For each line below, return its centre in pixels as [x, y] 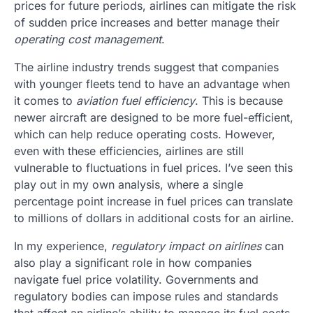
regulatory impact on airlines [186, 246]
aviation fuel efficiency [136, 100]
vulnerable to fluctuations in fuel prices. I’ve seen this [153, 167]
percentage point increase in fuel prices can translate [153, 201]
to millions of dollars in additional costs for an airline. [154, 218]
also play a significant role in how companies [133, 262]
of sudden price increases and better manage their [147, 22]
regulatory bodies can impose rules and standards [146, 296]
